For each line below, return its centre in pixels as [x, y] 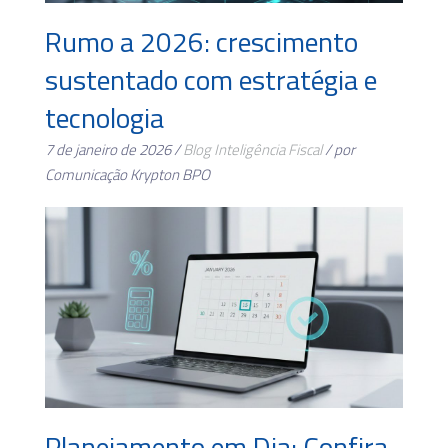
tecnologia [104, 117]
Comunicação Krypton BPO [127, 174]
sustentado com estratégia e [211, 79]
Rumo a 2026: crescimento [201, 41]
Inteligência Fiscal [268, 149]
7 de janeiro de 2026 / [114, 149]
